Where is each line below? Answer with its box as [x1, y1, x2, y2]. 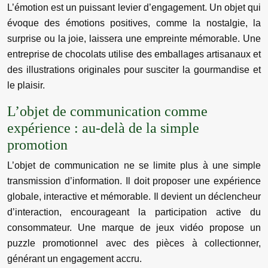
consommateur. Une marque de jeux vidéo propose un [7, 223, 261, 233]
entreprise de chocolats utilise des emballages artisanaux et [7, 49, 261, 59]
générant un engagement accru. [7, 254, 142, 264]
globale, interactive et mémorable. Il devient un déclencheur [7, 191, 261, 202]
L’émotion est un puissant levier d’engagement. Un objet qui [7, 2, 261, 13]
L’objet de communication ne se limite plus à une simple [7, 160, 261, 170]
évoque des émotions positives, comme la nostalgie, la [7, 18, 261, 28]
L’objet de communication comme [7, 103, 208, 119]
